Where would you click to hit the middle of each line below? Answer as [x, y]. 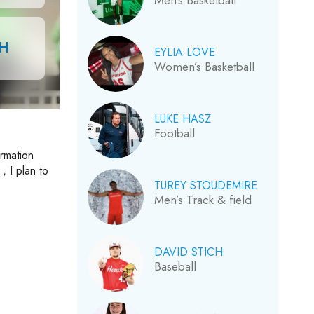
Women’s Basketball [204, 67]
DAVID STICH [188, 252]
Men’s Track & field [203, 200]
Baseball [175, 266]
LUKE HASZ [182, 119]
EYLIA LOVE [184, 52]
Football [174, 133]
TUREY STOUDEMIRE [205, 185]
